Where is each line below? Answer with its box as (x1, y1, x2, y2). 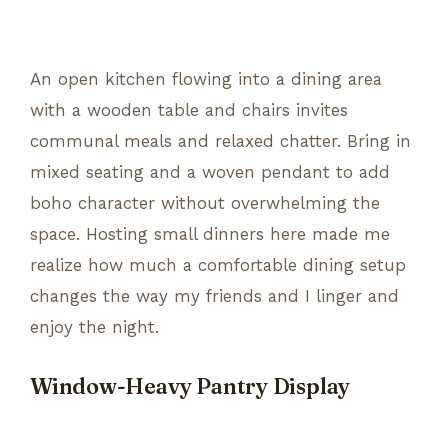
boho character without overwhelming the (30, 192, 380, 213)
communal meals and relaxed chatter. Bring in (30, 130, 411, 151)
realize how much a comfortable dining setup (30, 254, 406, 275)
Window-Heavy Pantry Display (30, 372, 351, 400)
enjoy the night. (30, 316, 159, 337)
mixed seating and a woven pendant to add (30, 161, 390, 182)
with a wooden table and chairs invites (30, 99, 348, 120)
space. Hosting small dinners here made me (30, 223, 390, 244)
